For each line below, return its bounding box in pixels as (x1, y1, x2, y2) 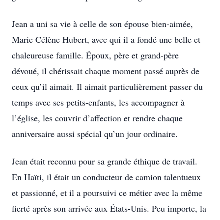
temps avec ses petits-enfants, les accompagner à (12, 96, 185, 108)
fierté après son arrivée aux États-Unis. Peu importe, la (12, 202, 206, 214)
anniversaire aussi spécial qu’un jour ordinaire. (12, 128, 178, 139)
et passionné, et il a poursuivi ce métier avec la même (12, 187, 202, 198)
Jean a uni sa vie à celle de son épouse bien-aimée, (12, 18, 193, 29)
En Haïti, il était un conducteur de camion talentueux (12, 171, 201, 183)
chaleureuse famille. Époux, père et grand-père (12, 49, 179, 61)
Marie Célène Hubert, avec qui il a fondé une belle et (12, 33, 200, 45)
